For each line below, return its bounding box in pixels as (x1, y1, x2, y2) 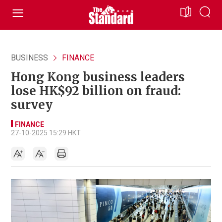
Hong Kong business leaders (11, 69, 185, 85)
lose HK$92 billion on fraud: (11, 83, 181, 99)
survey (11, 97, 53, 112)
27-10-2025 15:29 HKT (11, 129, 81, 137)
